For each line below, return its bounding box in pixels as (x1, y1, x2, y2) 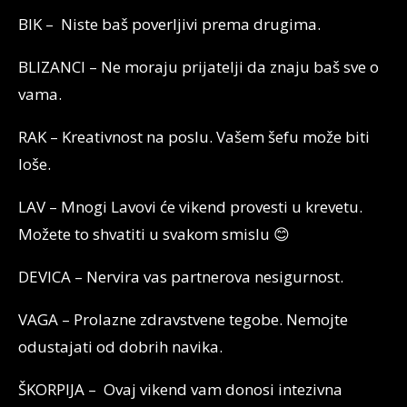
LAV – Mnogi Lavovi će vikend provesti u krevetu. (18, 196, 362, 217)
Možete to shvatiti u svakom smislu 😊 (18, 223, 290, 244)
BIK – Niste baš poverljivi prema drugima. (18, 14, 321, 35)
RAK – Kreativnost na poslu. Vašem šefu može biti (18, 126, 370, 147)
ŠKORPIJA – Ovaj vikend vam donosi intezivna (18, 379, 342, 400)
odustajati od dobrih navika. (18, 336, 223, 357)
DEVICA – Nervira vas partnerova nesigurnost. (18, 266, 343, 287)
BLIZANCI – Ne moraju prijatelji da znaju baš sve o (18, 56, 379, 77)
